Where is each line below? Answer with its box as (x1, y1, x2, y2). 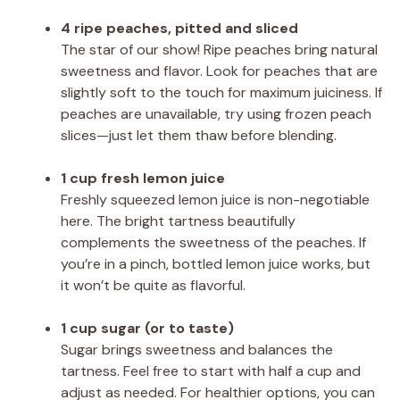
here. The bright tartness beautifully (61, 211, 296, 230)
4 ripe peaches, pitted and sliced (61, 18, 298, 37)
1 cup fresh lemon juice (61, 168, 225, 187)
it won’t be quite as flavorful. (61, 275, 246, 295)
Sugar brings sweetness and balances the (61, 339, 333, 359)
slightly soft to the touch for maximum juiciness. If (61, 82, 382, 102)
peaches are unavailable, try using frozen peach (61, 104, 371, 123)
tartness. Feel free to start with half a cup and (61, 361, 361, 380)
